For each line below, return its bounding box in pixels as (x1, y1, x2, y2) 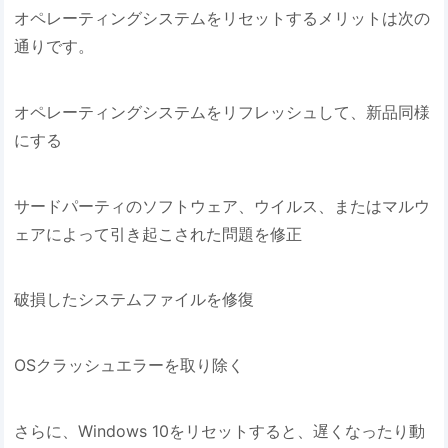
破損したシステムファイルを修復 (14, 289, 255, 310)
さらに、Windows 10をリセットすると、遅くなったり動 (14, 420, 426, 441)
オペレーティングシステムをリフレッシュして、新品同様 (14, 102, 431, 123)
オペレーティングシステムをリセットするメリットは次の (14, 8, 431, 29)
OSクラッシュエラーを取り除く (14, 355, 245, 376)
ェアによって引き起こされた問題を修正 (14, 223, 303, 244)
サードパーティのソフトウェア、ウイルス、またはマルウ (14, 195, 431, 216)
